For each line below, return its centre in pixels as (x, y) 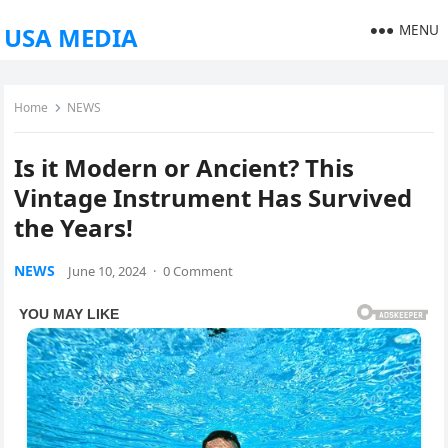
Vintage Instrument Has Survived (213, 197)
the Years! (74, 227)
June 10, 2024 (107, 271)
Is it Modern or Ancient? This (184, 167)
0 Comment (198, 271)
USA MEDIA (71, 37)
